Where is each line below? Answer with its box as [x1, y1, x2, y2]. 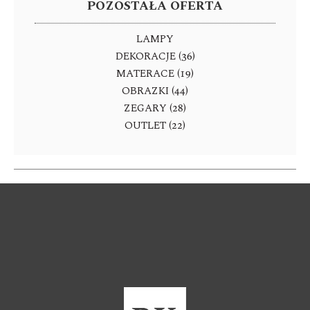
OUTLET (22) [125, 118, 185, 134]
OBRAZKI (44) [122, 83, 188, 99]
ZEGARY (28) [124, 100, 186, 116]
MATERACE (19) [116, 66, 194, 82]
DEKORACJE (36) [115, 48, 195, 64]
